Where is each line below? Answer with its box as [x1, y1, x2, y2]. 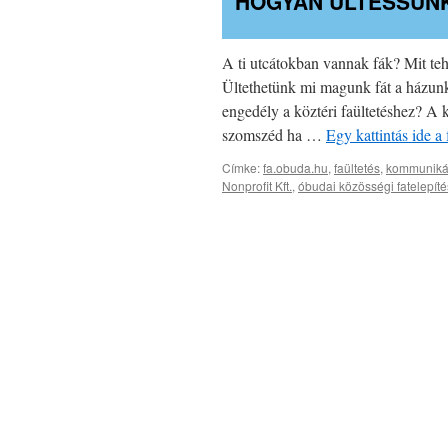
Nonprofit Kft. [222, 177, 292, 195]
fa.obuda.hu [263, 159, 328, 177]
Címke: [222, 159, 260, 177]
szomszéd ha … [222, 124, 326, 146]
